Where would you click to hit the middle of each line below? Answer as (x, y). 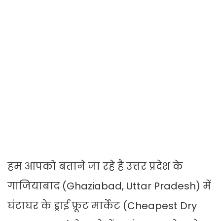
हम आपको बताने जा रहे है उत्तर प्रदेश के (95, 166)
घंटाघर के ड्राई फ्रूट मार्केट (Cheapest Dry (102, 206)
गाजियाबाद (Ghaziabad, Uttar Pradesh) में (109, 186)
